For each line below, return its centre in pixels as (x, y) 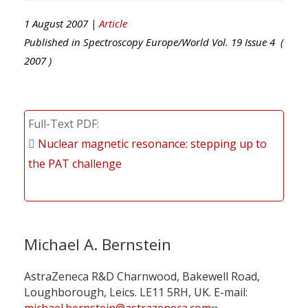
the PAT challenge (75, 163)
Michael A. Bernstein (98, 244)
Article (113, 23)
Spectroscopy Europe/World (146, 42)
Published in (54, 42)
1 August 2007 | (62, 23)
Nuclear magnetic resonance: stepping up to (152, 143)
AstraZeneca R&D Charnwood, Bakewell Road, (142, 277)
